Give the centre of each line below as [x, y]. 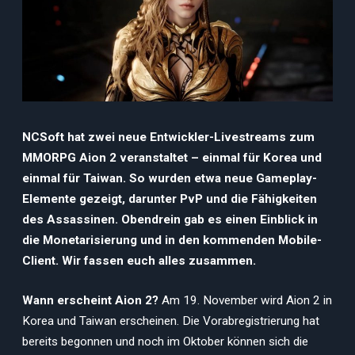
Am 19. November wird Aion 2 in [245, 300]
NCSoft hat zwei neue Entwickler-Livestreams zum [168, 137]
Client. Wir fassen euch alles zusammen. [139, 261]
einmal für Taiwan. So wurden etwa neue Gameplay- [170, 178]
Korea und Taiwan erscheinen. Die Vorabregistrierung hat [171, 321]
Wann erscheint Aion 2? [90, 300]
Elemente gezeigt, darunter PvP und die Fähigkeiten [170, 199]
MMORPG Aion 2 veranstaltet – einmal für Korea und [172, 158]
